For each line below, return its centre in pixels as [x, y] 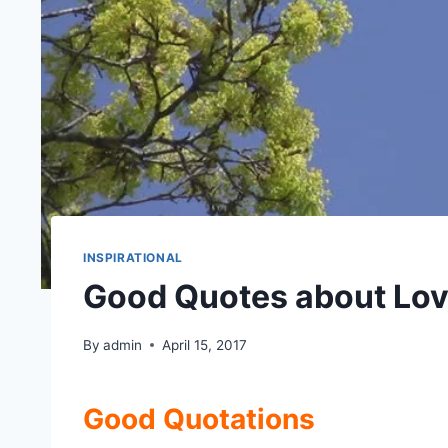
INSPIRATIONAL [133, 258]
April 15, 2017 [205, 344]
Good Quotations [199, 418]
